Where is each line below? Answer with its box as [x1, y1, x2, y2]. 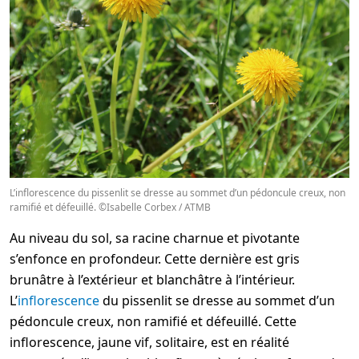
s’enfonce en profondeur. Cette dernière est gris [10, 249, 300, 268]
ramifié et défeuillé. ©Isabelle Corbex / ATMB [10, 200, 211, 214]
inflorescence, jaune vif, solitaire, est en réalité [10, 333, 289, 351]
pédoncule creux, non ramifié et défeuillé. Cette [10, 312, 296, 330]
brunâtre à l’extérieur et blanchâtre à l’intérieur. [10, 270, 295, 288]
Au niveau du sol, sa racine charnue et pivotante [10, 228, 300, 247]
